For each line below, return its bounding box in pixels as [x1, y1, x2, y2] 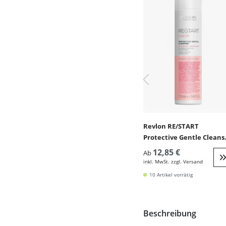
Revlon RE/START [143, 122, 199, 131]
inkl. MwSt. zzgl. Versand [143, 158, 203, 165]
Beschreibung [143, 208, 196, 219]
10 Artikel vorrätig [149, 171, 193, 178]
